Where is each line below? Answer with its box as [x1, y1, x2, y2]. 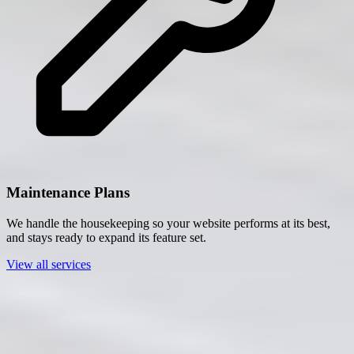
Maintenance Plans [6, 183, 130, 201]
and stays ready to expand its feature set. [6, 230, 206, 244]
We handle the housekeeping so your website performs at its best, [6, 216, 330, 230]
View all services [6, 257, 91, 271]
